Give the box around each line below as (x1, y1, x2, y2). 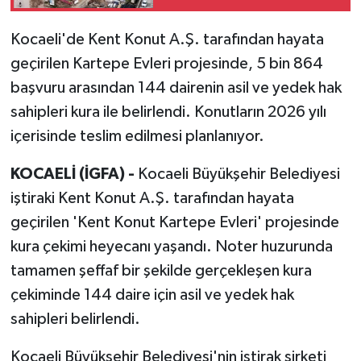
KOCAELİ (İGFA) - (10, 165, 138, 182)
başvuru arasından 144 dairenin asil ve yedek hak (10, 79, 342, 96)
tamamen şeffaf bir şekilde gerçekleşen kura (10, 262, 312, 279)
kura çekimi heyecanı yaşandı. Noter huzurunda (10, 238, 333, 255)
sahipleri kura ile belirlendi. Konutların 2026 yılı (10, 103, 326, 120)
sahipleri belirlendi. (10, 310, 140, 327)
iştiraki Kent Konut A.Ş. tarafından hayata (10, 189, 294, 206)
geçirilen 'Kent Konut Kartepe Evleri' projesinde (10, 214, 339, 230)
